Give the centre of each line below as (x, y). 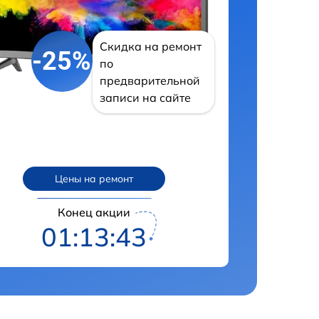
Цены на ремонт (94, 179)
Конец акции (94, 212)
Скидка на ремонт (150, 47)
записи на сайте (145, 98)
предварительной (150, 81)
